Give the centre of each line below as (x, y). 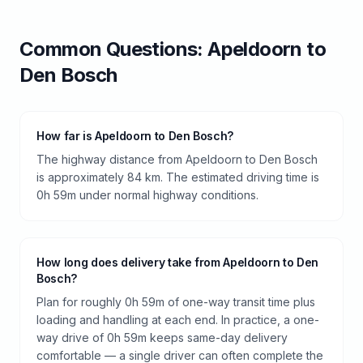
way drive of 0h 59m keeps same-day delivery (162, 337)
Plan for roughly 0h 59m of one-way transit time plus (176, 301)
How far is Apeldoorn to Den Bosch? (135, 135)
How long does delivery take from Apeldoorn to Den (177, 262)
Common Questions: (114, 49)
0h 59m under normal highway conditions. (147, 194)
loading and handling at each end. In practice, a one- (178, 319)
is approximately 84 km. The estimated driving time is (178, 177)
